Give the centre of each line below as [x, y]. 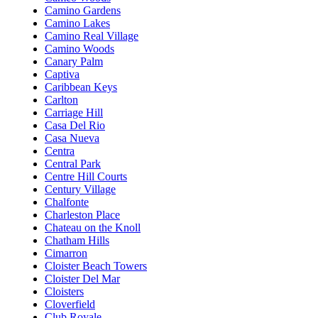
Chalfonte [67, 202]
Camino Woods [79, 48]
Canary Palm [74, 61]
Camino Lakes [77, 23]
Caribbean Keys [81, 87]
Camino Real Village [92, 35]
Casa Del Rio [75, 125]
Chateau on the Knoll [93, 227]
